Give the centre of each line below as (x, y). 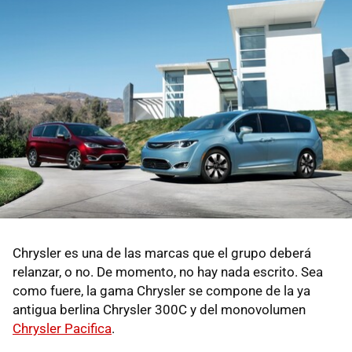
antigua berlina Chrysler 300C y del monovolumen (159, 309)
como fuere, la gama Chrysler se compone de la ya (161, 290)
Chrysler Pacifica (62, 328)
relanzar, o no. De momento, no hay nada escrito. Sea (168, 271)
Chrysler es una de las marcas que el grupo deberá (162, 253)
